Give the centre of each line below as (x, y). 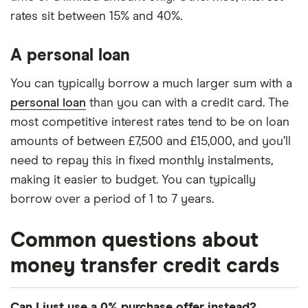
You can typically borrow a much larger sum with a (151, 84)
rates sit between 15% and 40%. (96, 16)
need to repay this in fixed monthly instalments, (142, 161)
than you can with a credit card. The (187, 103)
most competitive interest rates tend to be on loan (150, 122)
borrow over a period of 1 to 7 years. (112, 199)
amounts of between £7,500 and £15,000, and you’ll (151, 141)
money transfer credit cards (145, 266)
